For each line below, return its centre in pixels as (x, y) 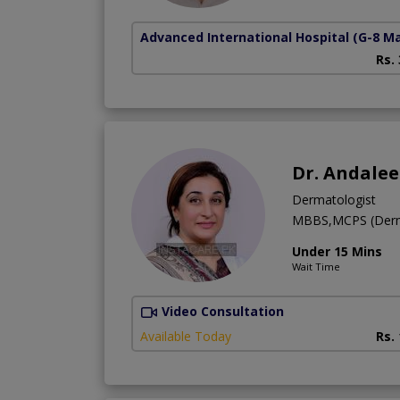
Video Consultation (223, 311)
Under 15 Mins (337, 251)
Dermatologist (334, 199)
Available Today (186, 337)
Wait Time (316, 266)
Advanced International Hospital (245, 37)
